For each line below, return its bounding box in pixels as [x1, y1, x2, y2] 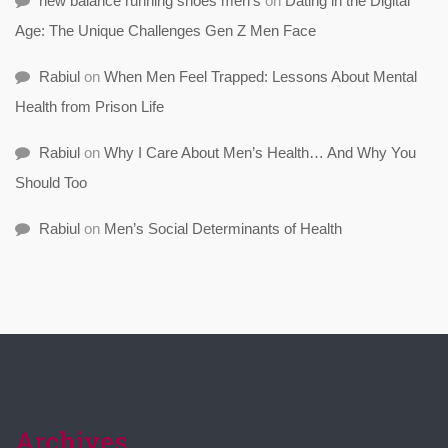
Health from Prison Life [15, 98, 164, 116]
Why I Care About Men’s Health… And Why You [104, 144, 416, 162]
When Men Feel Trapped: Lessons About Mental [104, 68, 417, 86]
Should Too [15, 174, 87, 192]
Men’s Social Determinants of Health [104, 220, 342, 238]
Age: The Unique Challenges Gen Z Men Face [15, 22, 316, 40]
